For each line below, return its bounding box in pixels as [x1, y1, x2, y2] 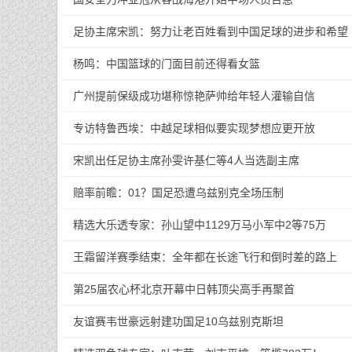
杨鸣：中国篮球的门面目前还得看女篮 [73, 57, 260, 70]
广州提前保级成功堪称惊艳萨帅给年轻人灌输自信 [73, 90, 315, 102]
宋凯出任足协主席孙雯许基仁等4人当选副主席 [73, 154, 299, 167]
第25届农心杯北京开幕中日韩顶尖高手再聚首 [73, 283, 295, 295]
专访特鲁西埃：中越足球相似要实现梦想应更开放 [73, 122, 315, 134]
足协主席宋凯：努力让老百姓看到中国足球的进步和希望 [73, 25, 348, 38]
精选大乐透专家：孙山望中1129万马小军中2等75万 [73, 218, 326, 231]
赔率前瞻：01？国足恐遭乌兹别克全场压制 [73, 186, 284, 199]
